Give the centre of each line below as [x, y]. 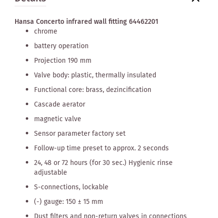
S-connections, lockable [71, 187]
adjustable [51, 173]
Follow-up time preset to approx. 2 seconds [101, 148]
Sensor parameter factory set [80, 134]
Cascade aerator [60, 104]
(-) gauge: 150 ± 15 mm [69, 202]
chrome [46, 31]
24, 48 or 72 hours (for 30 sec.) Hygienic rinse [103, 163]
